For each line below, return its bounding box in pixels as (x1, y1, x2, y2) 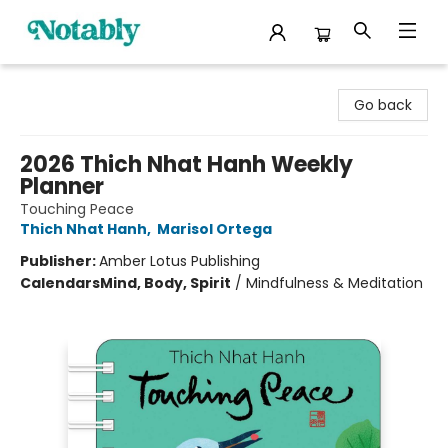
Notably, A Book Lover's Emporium (15, 73, 248, 93)
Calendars (20, 273, 100, 293)
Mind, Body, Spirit (100, 273, 231, 293)
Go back (354, 95, 412, 115)
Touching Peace (20, 199, 134, 219)
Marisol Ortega (157, 219, 272, 239)
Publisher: (20, 251, 99, 271)
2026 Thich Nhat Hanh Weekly (20, 149, 353, 180)
